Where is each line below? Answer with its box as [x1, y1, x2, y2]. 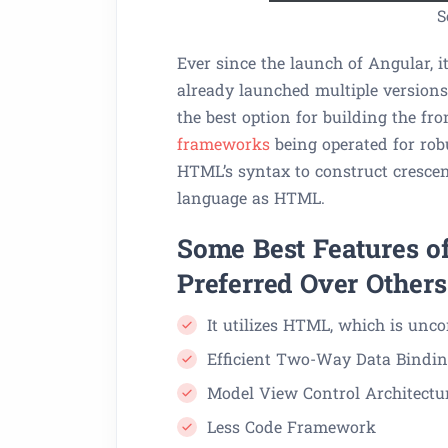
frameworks [177, 133, 270, 154]
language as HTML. [177, 187, 325, 208]
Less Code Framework [207, 416, 376, 437]
